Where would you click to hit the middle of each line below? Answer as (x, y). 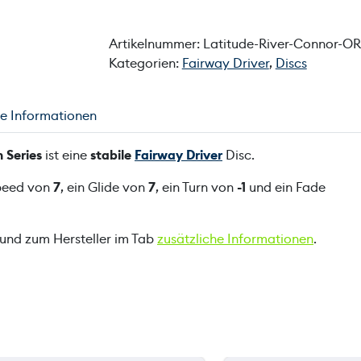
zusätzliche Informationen (235, 239)
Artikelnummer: (156, 44)
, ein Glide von (104, 187)
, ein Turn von (196, 187)
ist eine (66, 155)
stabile (112, 155)
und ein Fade (286, 187)
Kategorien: (145, 63)
